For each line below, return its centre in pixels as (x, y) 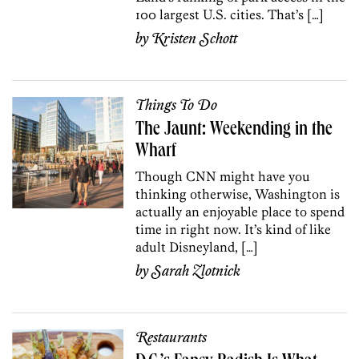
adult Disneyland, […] (197, 246)
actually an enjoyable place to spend (240, 211)
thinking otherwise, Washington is (238, 194)
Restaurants (171, 338)
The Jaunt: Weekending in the (234, 130)
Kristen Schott (195, 39)
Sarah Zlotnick (196, 271)
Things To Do (177, 105)
